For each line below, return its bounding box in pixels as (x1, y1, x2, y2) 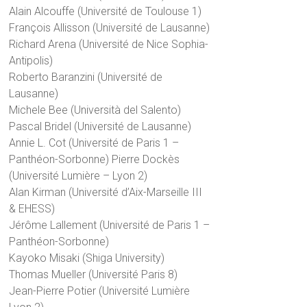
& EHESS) (9, 202, 56, 216)
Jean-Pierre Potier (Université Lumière (9, 284, 191, 298)
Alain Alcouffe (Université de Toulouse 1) (9, 5, 202, 19)
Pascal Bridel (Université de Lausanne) (9, 120, 192, 134)
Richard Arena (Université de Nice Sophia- (9, 38, 209, 51)
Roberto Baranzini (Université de (9, 71, 163, 84)
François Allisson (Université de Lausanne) (9, 21, 210, 35)
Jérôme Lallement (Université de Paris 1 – (9, 219, 210, 232)
